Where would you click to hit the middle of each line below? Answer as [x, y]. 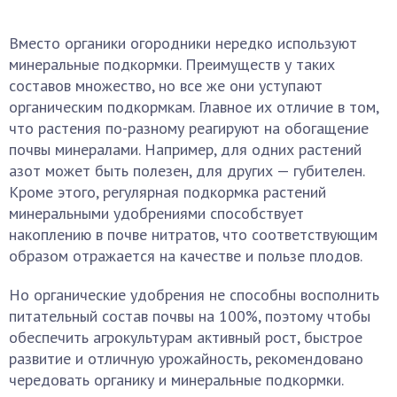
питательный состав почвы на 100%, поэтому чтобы [190, 316]
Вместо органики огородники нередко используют [183, 43]
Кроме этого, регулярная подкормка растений [167, 192]
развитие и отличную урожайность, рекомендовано [186, 358]
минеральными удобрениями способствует [156, 213]
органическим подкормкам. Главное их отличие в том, [194, 107]
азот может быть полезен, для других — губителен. [187, 171]
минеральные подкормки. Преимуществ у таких [172, 64]
